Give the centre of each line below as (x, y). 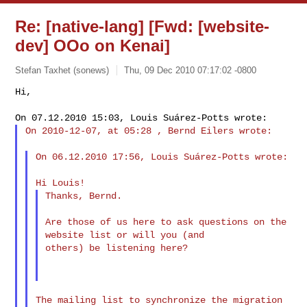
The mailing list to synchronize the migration (159, 300)
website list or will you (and (128, 235)
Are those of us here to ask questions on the (166, 222)
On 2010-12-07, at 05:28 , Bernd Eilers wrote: (149, 131)
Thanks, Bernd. (84, 196)
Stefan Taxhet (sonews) (62, 70)
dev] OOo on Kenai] (93, 46)
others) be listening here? (117, 248)
